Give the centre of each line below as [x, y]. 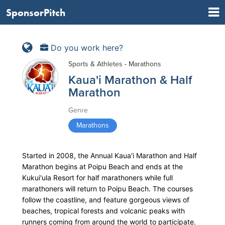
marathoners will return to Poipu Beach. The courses [107, 189]
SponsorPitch [36, 12]
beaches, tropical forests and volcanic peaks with [103, 211]
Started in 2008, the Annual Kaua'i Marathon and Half [109, 155]
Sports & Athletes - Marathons [115, 64]
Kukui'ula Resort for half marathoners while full [97, 178]
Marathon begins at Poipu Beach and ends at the [102, 166]
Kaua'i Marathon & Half [130, 80]
